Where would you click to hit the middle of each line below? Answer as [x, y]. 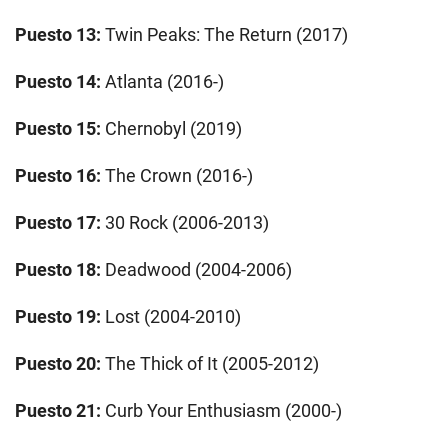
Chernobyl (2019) [173, 128]
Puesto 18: [58, 269]
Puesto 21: [58, 410]
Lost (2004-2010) [173, 316]
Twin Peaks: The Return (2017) [226, 34]
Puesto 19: [60, 316]
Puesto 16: [60, 175]
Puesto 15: [60, 128]
